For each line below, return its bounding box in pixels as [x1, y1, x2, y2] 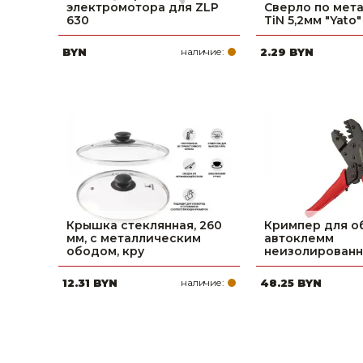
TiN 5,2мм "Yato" [264, 13, 361, 28]
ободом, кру [66, 244, 144, 258]
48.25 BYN [260, 276, 322, 289]
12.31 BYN [62, 276, 117, 289]
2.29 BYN [260, 45, 314, 58]
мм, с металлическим [66, 231, 201, 246]
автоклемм [264, 231, 334, 246]
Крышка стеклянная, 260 [66, 218, 222, 233]
